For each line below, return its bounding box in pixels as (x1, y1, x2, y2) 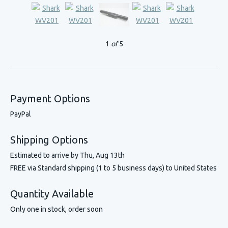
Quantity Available (10, 187, 94, 199)
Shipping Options (10, 133, 88, 146)
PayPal (10, 109, 31, 118)
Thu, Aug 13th (80, 151, 125, 159)
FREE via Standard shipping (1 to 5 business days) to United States (10, 163, 217, 172)
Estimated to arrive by (10, 151, 80, 159)
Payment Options (10, 92, 90, 104)
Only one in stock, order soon (10, 205, 103, 213)
